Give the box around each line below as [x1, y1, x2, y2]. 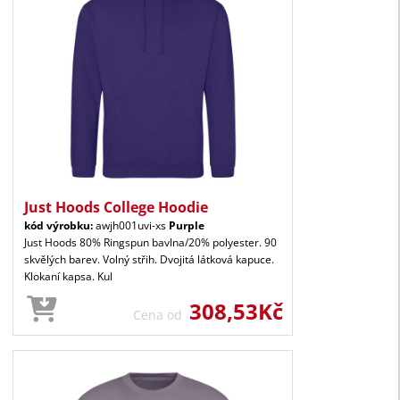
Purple [169, 217, 204, 233]
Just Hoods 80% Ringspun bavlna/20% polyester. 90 [24, 234, 277, 250]
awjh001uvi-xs [93, 217, 169, 233]
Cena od [133, 305, 189, 323]
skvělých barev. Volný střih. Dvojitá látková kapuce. [24, 251, 274, 267]
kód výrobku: [24, 217, 93, 233]
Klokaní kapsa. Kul [24, 268, 112, 284]
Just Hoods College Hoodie [24, 196, 208, 217]
